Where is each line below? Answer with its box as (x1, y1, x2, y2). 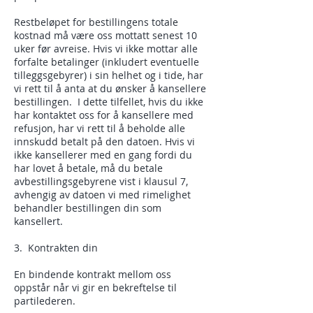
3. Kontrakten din (14, 241, 98, 254)
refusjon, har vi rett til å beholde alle (14, 122, 185, 135)
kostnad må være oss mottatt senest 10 (14, 29, 197, 42)
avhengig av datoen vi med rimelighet (14, 188, 191, 201)
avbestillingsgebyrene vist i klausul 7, (14, 175, 188, 188)
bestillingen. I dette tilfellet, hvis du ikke (14, 95, 203, 108)
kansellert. (14, 214, 63, 228)
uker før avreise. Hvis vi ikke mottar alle (14, 42, 198, 55)
